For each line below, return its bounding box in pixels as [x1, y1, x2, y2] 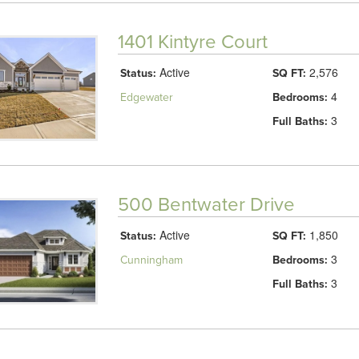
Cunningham [119, 253, 183, 268]
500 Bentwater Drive [117, 193, 295, 217]
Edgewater [119, 90, 173, 104]
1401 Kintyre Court [117, 30, 268, 54]
